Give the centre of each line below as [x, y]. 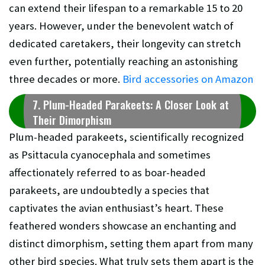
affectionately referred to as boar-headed [107, 172]
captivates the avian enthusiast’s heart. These [116, 208]
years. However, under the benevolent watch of [121, 25]
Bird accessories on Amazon [188, 79]
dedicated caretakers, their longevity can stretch [125, 43]
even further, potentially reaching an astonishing [123, 61]
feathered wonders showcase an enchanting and [123, 225]
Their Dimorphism [72, 119]
